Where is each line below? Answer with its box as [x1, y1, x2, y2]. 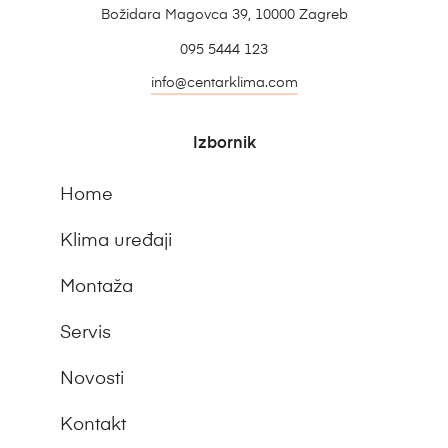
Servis [60, 324, 111, 343]
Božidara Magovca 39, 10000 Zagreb [100, 8, 348, 23]
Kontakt [60, 416, 126, 435]
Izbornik [192, 136, 256, 153]
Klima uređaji [60, 232, 172, 251]
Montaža [60, 278, 133, 297]
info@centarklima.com [150, 76, 298, 91]
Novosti [60, 370, 124, 389]
